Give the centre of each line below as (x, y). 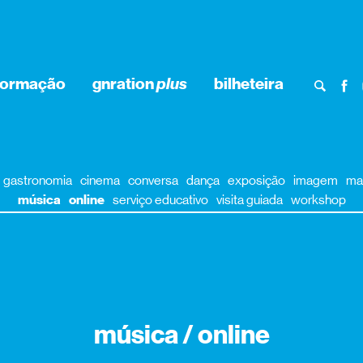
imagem (315, 180)
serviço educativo (160, 199)
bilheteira (249, 84)
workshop (318, 199)
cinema (100, 180)
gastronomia (37, 180)
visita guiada (249, 199)
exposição (256, 180)
